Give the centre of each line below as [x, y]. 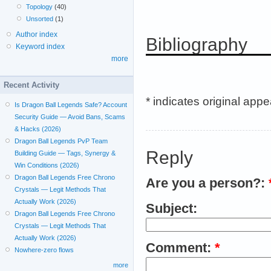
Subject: [171, 208]
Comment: [180, 248]
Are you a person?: [207, 183]
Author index [37, 34]
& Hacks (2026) [38, 129]
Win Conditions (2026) [47, 165]
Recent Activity [31, 85]
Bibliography [197, 44]
